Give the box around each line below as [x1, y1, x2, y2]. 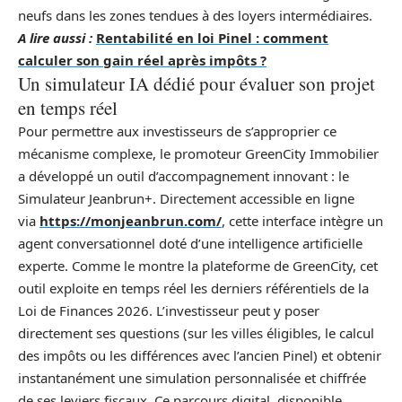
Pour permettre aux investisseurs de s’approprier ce [18, 121, 336, 140]
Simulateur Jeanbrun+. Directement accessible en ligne [18, 188, 354, 207]
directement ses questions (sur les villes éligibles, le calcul [18, 323, 374, 342]
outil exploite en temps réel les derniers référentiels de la [18, 278, 369, 297]
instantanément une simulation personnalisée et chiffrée [18, 368, 366, 387]
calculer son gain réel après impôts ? [18, 50, 267, 69]
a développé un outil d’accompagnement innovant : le [18, 166, 349, 185]
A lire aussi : [18, 28, 92, 47]
